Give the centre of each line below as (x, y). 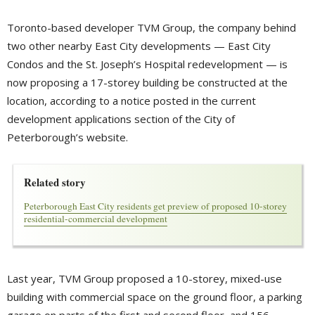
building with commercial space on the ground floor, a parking (155, 297)
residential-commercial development (95, 219)
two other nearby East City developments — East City (139, 46)
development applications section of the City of (121, 119)
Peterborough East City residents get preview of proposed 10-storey (155, 206)
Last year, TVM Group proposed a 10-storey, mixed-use (144, 279)
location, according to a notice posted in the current (131, 101)
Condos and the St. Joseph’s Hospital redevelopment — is (147, 64)
